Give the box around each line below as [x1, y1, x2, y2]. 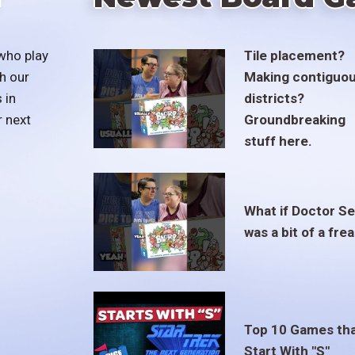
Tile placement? [243, 48, 345, 64]
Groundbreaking [243, 112, 345, 128]
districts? [243, 90, 304, 107]
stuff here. [243, 133, 312, 150]
